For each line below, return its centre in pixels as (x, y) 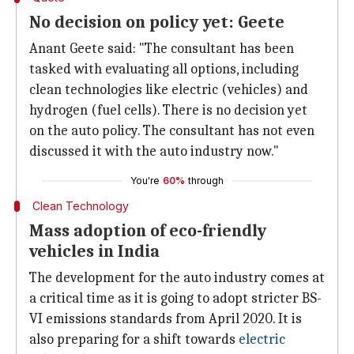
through (206, 181)
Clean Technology (80, 206)
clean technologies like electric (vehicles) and (169, 90)
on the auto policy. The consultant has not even (172, 131)
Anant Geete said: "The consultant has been (162, 49)
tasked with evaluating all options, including (164, 69)
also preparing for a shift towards (134, 339)
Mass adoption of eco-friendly (148, 231)
